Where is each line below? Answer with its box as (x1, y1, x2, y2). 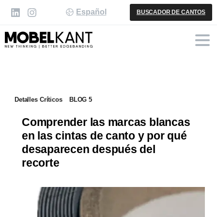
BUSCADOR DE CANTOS (136, 9, 205, 15)
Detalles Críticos (15, 96, 62, 103)
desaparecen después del (22, 143, 155, 155)
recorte (22, 157, 60, 169)
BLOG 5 (69, 96, 93, 103)
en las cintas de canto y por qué (22, 130, 187, 142)
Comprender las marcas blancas (22, 116, 190, 128)
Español (76, 8, 107, 16)
